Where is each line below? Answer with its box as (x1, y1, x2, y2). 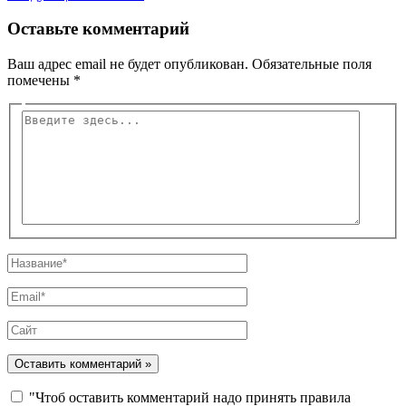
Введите (21, 109, 72, 125)
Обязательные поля (252, 56, 372, 72)
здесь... (21, 125, 63, 141)
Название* (6, 252, 72, 268)
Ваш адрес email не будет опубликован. (7, 56, 248, 72)
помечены (7, 72, 73, 89)
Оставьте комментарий (7, 19, 189, 39)
